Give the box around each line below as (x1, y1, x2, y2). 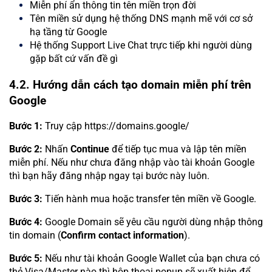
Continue (70, 143, 112, 155)
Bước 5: (9, 253, 42, 265)
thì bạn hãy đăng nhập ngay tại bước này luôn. (9, 170, 209, 182)
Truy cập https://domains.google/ (42, 120, 189, 132)
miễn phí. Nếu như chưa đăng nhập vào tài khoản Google (9, 157, 254, 169)
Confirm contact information (61, 229, 184, 242)
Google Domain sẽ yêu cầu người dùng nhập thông (42, 216, 263, 228)
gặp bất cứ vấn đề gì (30, 53, 118, 64)
